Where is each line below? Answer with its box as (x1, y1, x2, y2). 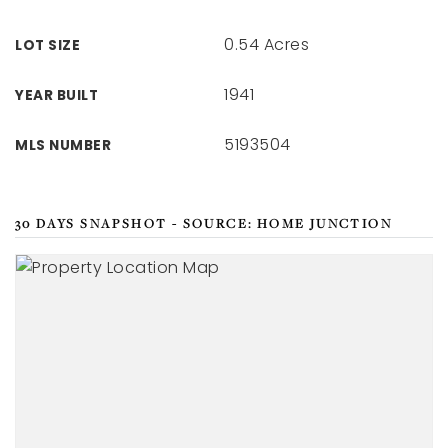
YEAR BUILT (15, 86, 98, 105)
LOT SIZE (15, 36, 80, 55)
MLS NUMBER (15, 136, 111, 155)
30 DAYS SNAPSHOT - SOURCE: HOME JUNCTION (15, 215, 393, 232)
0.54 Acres (224, 33, 309, 56)
